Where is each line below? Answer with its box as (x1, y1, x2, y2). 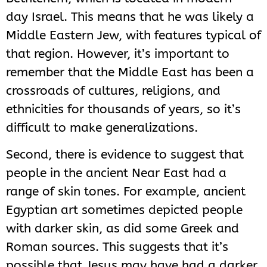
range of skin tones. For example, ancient (6, 184, 246, 199)
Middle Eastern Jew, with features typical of (6, 27, 261, 42)
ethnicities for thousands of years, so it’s (6, 101, 241, 116)
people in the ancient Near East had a (6, 166, 226, 181)
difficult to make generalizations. (6, 120, 198, 135)
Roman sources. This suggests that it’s (6, 240, 228, 254)
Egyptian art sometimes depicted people (6, 203, 243, 218)
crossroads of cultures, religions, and (6, 83, 221, 98)
